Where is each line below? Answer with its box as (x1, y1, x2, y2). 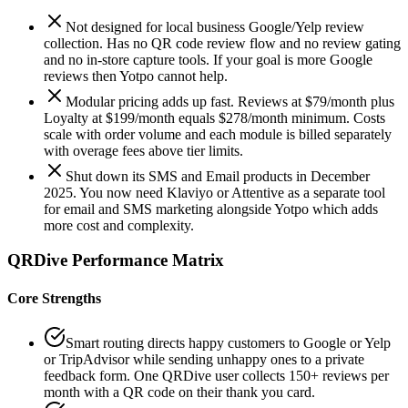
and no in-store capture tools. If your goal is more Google (44, 51, 372, 67)
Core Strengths (7, 290, 101, 306)
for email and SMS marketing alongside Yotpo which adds (44, 200, 378, 217)
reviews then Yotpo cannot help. (44, 67, 228, 84)
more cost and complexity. (44, 217, 194, 233)
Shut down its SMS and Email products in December (66, 168, 370, 184)
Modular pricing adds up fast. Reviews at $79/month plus (66, 93, 394, 109)
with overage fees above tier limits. (44, 142, 243, 158)
